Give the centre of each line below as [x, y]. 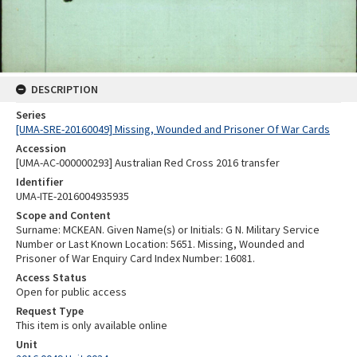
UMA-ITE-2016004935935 [73, 196]
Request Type [50, 311]
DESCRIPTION [65, 90]
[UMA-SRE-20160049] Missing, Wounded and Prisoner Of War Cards [173, 129]
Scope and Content [63, 216]
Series [31, 115]
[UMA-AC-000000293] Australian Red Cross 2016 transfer [148, 163]
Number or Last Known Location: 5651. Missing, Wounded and [160, 244]
